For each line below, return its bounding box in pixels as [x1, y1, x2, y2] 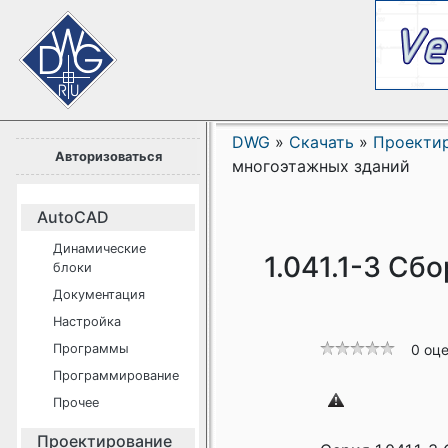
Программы [53, 341, 129, 356]
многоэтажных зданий [232, 156, 410, 176]
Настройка [53, 314, 121, 329]
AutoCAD [37, 207, 109, 227]
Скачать [289, 132, 354, 152]
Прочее [53, 395, 99, 410]
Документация [53, 287, 145, 302]
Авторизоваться [54, 149, 162, 164]
